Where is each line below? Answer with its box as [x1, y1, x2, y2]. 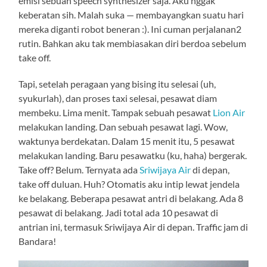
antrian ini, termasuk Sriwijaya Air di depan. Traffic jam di [18, 221, 249, 232]
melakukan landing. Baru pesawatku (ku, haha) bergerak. [18, 149, 247, 161]
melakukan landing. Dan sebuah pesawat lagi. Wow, [18, 120, 228, 132]
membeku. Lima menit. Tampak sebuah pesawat [18, 106, 213, 118]
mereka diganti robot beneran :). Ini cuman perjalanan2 [18, 23, 242, 35]
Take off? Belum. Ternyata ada [18, 163, 140, 175]
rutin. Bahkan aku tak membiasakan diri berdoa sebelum [18, 37, 247, 49]
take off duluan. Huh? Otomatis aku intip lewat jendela [18, 178, 240, 190]
